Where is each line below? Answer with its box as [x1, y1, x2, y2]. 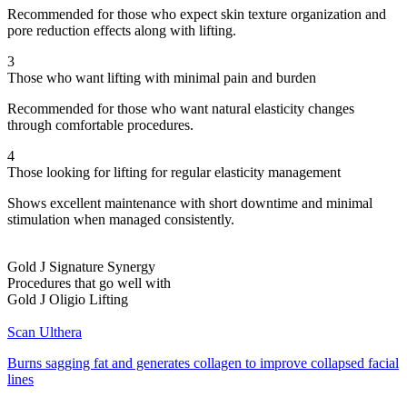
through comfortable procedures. [7, 116, 194, 133]
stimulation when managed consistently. [7, 211, 234, 227]
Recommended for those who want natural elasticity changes [7, 100, 354, 116]
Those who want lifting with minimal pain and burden [7, 69, 316, 85]
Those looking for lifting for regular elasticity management [7, 164, 341, 180]
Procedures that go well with [7, 274, 171, 291]
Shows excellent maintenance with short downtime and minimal [7, 194, 372, 211]
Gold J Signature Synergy [7, 258, 155, 274]
